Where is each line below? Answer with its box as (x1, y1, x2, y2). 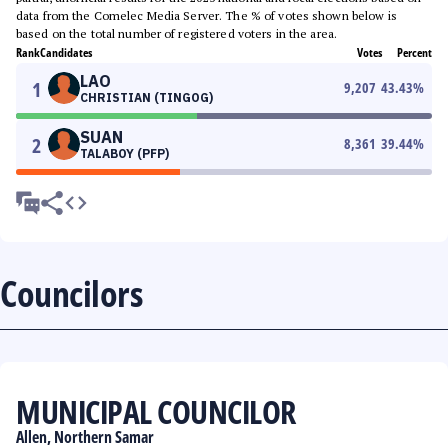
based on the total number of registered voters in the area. (16, 26, 338, 41)
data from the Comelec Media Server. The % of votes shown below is (16, 8, 397, 23)
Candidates (40, 44, 92, 61)
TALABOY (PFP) (80, 146, 169, 161)
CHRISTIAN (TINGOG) (80, 90, 213, 105)
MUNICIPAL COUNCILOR (16, 390, 296, 433)
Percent (397, 44, 432, 61)
